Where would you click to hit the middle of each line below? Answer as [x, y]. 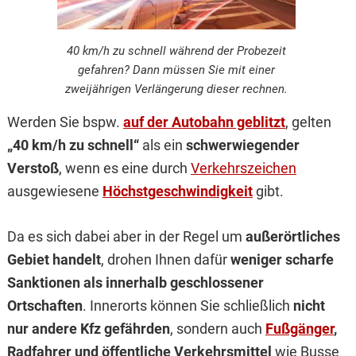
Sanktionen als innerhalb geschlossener [135, 283]
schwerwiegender [242, 145]
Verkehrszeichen [243, 168]
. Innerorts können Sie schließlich [188, 306]
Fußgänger [299, 329]
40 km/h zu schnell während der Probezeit [176, 51]
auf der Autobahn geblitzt [204, 122]
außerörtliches [292, 237]
